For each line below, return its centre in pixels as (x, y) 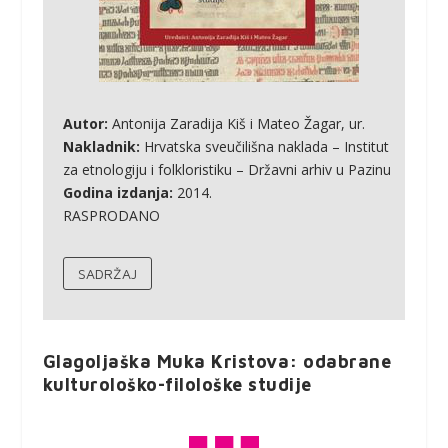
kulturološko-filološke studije (177, 385)
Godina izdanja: (117, 192)
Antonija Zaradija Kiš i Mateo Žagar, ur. (236, 123)
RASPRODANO (111, 215)
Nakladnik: (101, 146)
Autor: (85, 123)
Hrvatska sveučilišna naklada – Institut (264, 146)
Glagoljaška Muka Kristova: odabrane (217, 362)
